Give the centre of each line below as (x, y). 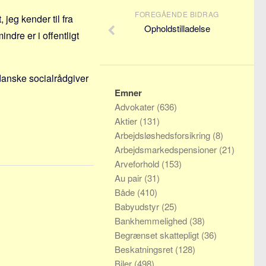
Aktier (127, 121)
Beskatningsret (145, 249)
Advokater (136, 107)
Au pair (129, 178)
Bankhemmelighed (152, 221)
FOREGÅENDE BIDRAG (177, 14)
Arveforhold (138, 164)
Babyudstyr (138, 206)
